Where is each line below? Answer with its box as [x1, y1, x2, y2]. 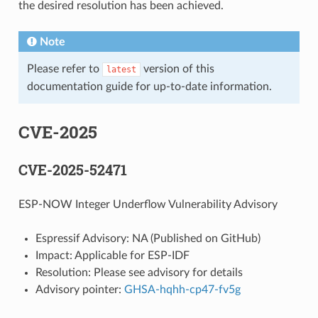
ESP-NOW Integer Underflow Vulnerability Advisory [18, 198, 278, 210]
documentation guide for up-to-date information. [26, 80, 272, 92]
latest [106, 64, 136, 75]
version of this [140, 62, 214, 75]
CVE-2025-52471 [18, 160, 127, 179]
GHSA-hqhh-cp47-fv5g [124, 283, 241, 295]
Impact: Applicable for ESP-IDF [35, 249, 190, 261]
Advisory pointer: [35, 283, 124, 295]
